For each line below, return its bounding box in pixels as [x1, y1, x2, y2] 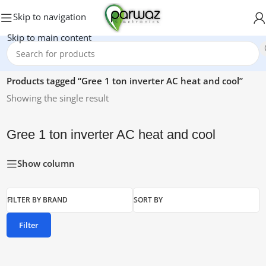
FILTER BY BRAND [7, 195, 68, 205]
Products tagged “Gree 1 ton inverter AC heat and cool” [7, 75, 243, 87]
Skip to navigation [12, 10, 86, 23]
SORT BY [134, 195, 163, 205]
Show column [17, 157, 75, 170]
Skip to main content [7, 31, 92, 43]
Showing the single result [7, 92, 109, 104]
